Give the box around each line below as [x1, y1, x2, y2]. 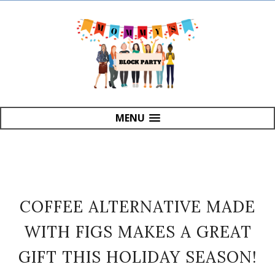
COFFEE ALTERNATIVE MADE [20, 196, 255, 217]
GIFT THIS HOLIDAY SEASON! [18, 246, 257, 267]
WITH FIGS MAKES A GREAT [23, 221, 252, 242]
